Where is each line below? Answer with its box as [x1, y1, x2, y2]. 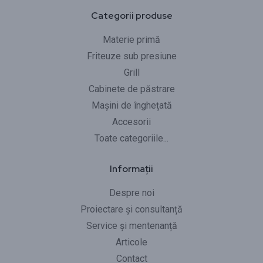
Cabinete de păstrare [88, 83, 175, 95]
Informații [110, 162, 153, 175]
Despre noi [109, 187, 154, 198]
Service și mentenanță [86, 220, 177, 231]
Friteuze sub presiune [86, 50, 177, 62]
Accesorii [112, 116, 151, 127]
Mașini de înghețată [91, 99, 172, 111]
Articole [116, 236, 147, 248]
